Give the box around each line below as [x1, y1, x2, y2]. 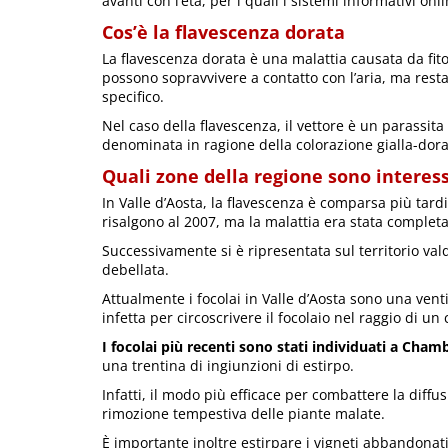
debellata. [102, 259, 169, 279]
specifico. [102, 86, 164, 106]
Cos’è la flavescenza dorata [102, 19, 345, 44]
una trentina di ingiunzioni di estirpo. [102, 355, 354, 375]
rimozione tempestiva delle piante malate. [102, 403, 385, 423]
